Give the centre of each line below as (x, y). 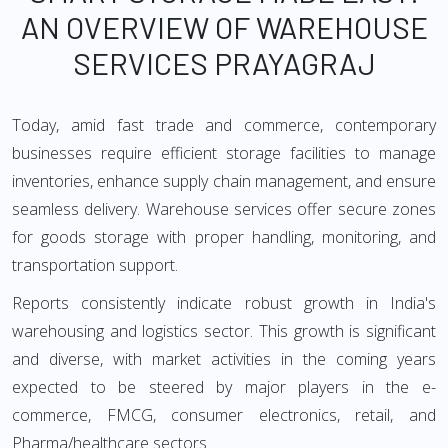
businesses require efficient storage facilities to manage (224, 153)
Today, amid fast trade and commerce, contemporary (224, 125)
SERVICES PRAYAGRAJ (224, 63)
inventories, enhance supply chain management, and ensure (224, 181)
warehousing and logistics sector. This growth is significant (224, 331)
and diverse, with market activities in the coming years (224, 359)
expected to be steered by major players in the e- (224, 387)
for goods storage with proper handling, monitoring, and (224, 237)
